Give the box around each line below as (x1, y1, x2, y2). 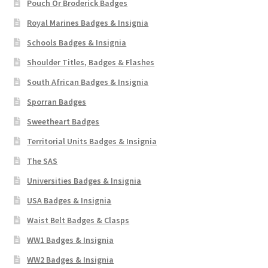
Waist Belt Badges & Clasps (27, 214, 130, 226)
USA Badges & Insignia (27, 194, 112, 206)
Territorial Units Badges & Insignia (27, 135, 157, 147)
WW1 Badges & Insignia (27, 234, 114, 245)
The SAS (27, 155, 58, 166)
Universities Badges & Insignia (27, 175, 142, 186)
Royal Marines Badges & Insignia (27, 17, 149, 28)
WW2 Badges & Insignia (27, 254, 114, 265)
